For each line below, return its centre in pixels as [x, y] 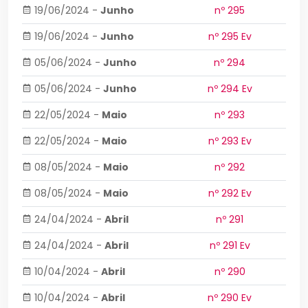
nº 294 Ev [230, 89]
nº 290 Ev [230, 298]
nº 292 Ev [230, 193]
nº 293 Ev [230, 141]
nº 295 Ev [230, 36]
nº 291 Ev [230, 245]
